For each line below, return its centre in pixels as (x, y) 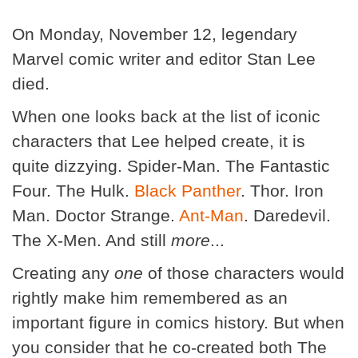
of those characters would (244, 272)
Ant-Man (211, 215)
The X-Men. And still (89, 240)
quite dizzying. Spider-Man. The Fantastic (171, 165)
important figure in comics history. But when (178, 322)
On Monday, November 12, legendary (155, 34)
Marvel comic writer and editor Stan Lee (164, 58)
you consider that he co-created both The (169, 347)
